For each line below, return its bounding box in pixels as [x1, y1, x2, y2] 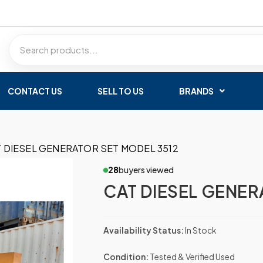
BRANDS [179, 86, 214, 96]
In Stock [185, 225, 217, 235]
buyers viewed [119, 164, 174, 175]
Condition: [103, 251, 149, 262]
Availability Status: [103, 225, 184, 235]
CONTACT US [8, 86, 62, 96]
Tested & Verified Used [149, 251, 235, 262]
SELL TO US [97, 86, 144, 96]
